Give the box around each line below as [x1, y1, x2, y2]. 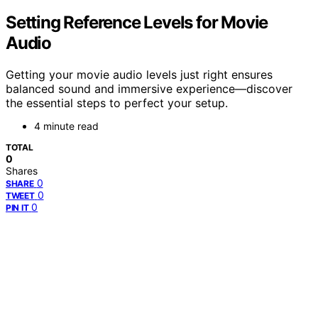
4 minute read [34, 119, 99, 132]
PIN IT [6, 202, 29, 213]
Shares [6, 164, 38, 177]
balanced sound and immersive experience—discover [6, 81, 292, 96]
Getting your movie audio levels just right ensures [6, 67, 273, 82]
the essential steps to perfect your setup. [6, 95, 228, 110]
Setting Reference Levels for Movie [6, 11, 268, 33]
